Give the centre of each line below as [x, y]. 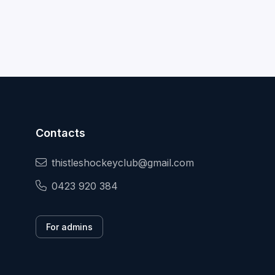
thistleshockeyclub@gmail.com [123, 163]
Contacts [60, 133]
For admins [69, 227]
